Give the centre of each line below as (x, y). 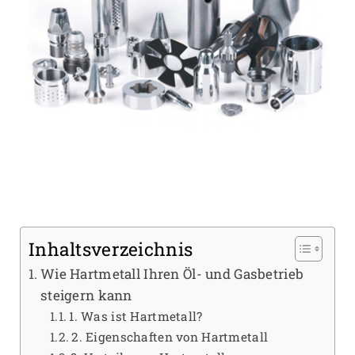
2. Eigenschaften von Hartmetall (170, 336)
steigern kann (86, 295)
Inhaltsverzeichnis (111, 249)
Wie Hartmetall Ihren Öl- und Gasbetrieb (172, 273)
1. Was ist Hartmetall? (136, 316)
